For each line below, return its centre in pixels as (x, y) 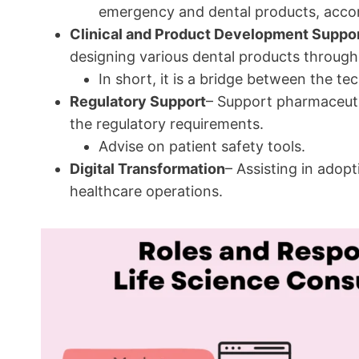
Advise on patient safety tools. (202, 146)
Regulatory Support (138, 101)
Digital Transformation (147, 169)
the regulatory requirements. (167, 124)
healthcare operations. (146, 191)
